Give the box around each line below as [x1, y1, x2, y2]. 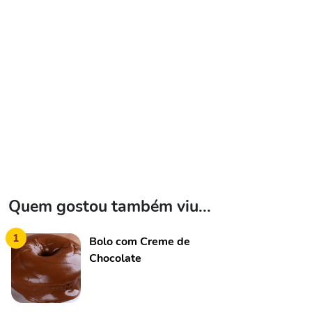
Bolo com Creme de [89, 234, 190, 249]
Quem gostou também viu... [8, 195, 211, 217]
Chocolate [89, 251, 141, 266]
